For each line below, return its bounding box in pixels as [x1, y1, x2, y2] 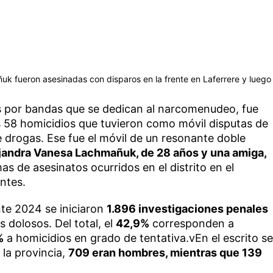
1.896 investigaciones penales [106, 202, 268, 215]
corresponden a [149, 216, 234, 230]
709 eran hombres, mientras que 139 [68, 246, 262, 259]
